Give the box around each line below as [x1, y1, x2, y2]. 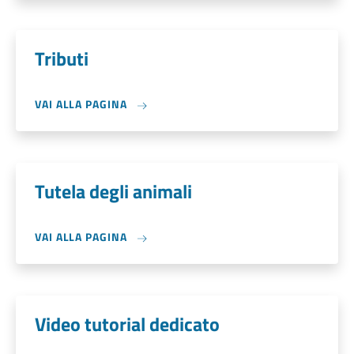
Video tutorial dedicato [35, 310, 220, 338]
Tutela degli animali [35, 177, 192, 205]
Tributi [35, 44, 88, 73]
